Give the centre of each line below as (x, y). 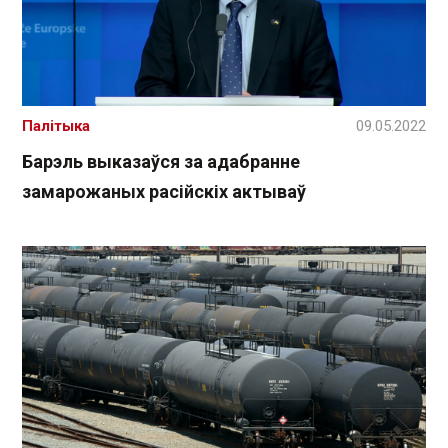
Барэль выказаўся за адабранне (161, 162)
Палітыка (56, 126)
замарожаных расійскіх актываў (164, 192)
